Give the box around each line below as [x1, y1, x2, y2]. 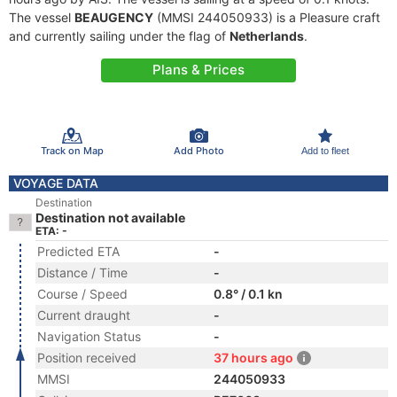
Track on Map [40, 144, 104, 157]
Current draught [37, 307, 130, 323]
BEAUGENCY [74, 10, 153, 25]
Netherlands [230, 28, 304, 43]
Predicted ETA [37, 244, 120, 259]
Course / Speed [37, 286, 128, 301]
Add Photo [173, 144, 224, 157]
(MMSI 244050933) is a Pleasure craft [153, 10, 380, 25]
